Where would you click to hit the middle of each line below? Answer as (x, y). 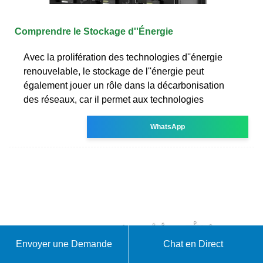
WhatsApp (168, 127)
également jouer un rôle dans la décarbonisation (124, 85)
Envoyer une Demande (64, 244)
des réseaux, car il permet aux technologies (114, 99)
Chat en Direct (193, 244)
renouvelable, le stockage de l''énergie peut (114, 71)
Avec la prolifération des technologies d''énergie (123, 57)
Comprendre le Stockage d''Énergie (94, 31)
